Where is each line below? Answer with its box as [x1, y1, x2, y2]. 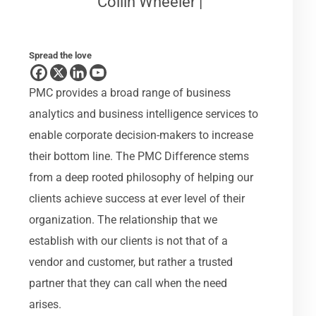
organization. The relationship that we [29, 212, 218, 226]
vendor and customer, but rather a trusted [29, 255, 233, 269]
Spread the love [29, 49, 92, 61]
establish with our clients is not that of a [29, 233, 229, 248]
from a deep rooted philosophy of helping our [29, 170, 254, 184]
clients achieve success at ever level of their [29, 191, 245, 205]
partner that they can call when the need [29, 276, 228, 290]
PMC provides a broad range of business [29, 85, 231, 99]
